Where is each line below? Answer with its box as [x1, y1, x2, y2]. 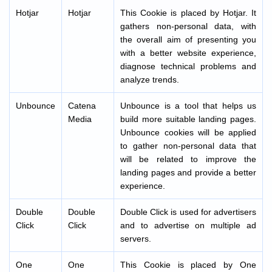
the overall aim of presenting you [120, 35, 256, 44]
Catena [68, 101, 96, 110]
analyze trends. [120, 75, 179, 84]
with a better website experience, [120, 48, 256, 58]
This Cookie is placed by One [120, 260, 256, 270]
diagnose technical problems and [120, 61, 256, 71]
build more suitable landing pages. [120, 114, 256, 124]
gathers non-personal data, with [120, 21, 256, 31]
